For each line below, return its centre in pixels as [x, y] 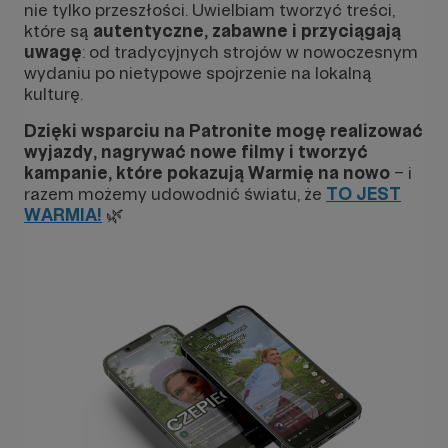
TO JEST [363, 193]
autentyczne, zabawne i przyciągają [247, 30]
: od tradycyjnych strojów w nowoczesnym [250, 51]
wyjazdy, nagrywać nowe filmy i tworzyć [196, 151]
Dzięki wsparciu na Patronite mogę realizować [223, 130]
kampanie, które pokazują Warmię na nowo [209, 172]
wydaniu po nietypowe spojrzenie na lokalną [198, 72]
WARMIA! [63, 214]
